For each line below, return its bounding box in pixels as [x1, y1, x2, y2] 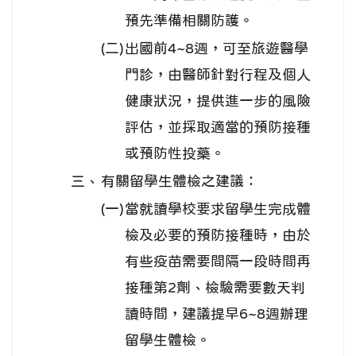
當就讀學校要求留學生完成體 [125, 202, 311, 217]
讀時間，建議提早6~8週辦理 [125, 307, 308, 322]
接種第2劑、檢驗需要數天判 [125, 281, 305, 296]
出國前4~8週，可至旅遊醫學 [125, 41, 308, 56]
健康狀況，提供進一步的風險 [125, 94, 311, 109]
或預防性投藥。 [125, 146, 225, 161]
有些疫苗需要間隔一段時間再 [125, 254, 311, 269]
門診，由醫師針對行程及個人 [125, 68, 311, 83]
